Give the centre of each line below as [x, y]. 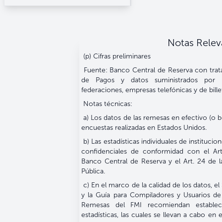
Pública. [93, 171]
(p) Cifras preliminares [116, 56]
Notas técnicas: [107, 104]
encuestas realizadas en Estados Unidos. [144, 128]
